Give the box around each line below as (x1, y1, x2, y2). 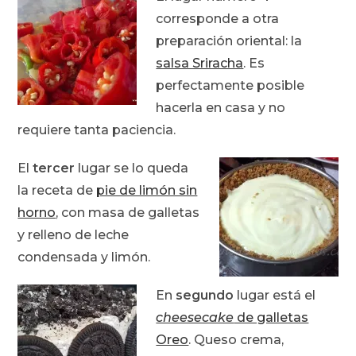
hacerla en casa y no (156, 100, 286, 116)
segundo (176, 288, 234, 304)
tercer (33, 161, 75, 176)
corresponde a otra (156, 11, 280, 27)
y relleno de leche (17, 227, 130, 243)
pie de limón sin (96, 183, 198, 199)
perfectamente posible (156, 78, 305, 94)
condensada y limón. (17, 250, 151, 265)
